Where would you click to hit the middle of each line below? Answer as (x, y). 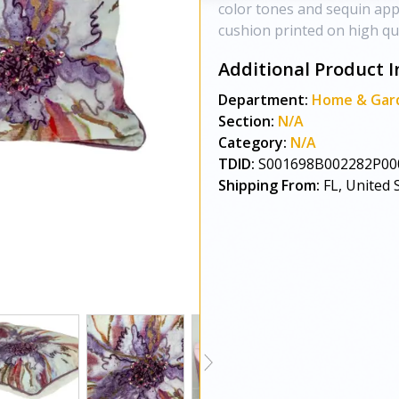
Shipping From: (269, 185)
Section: (246, 121)
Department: (263, 100)
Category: (252, 142)
